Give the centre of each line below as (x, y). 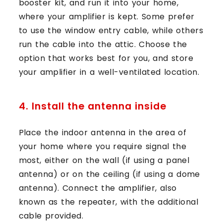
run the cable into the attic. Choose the (103, 44)
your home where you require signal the (103, 146)
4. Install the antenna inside (92, 106)
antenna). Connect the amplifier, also (98, 188)
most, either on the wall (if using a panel (104, 160)
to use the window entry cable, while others (111, 30)
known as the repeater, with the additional (109, 202)
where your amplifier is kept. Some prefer (107, 16)
